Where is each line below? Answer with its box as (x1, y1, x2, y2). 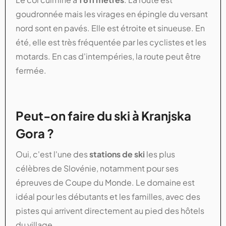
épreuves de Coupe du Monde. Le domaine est (16, 177, 195, 188)
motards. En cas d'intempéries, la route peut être (16, 50, 201, 62)
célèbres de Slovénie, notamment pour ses (16, 162, 179, 174)
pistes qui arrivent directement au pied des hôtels (16, 205, 204, 216)
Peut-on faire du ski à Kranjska (16, 107, 191, 123)
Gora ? (16, 125, 54, 141)
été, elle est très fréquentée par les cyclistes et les (16, 36, 206, 47)
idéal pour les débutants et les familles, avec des (16, 191, 200, 202)
